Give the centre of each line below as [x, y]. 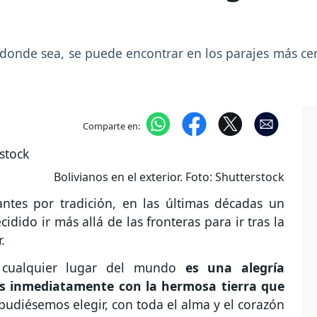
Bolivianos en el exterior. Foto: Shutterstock [169, 177]
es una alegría [230, 268]
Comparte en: [111, 126]
